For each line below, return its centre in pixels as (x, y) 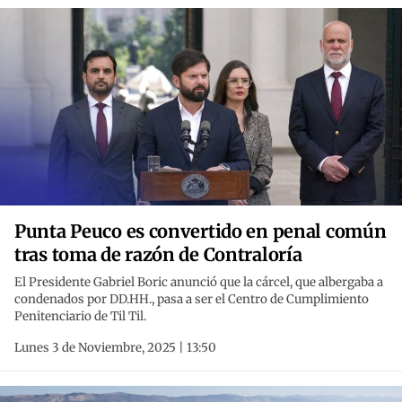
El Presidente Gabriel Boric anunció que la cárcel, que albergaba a (199, 283)
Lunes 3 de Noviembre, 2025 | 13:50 (115, 348)
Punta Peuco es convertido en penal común (201, 232)
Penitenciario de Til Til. (80, 317)
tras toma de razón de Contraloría (158, 255)
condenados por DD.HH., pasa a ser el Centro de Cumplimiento (192, 300)
